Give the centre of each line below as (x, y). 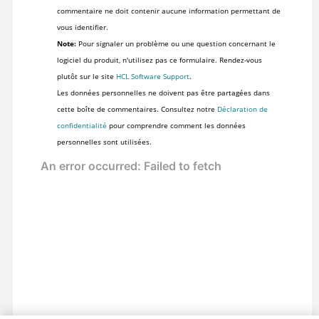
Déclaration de (242, 109)
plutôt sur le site (86, 76)
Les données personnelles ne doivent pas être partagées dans (163, 92)
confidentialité (82, 125)
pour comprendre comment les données (176, 125)
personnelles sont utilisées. (104, 141)
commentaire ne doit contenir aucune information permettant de (168, 10)
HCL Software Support (152, 76)
